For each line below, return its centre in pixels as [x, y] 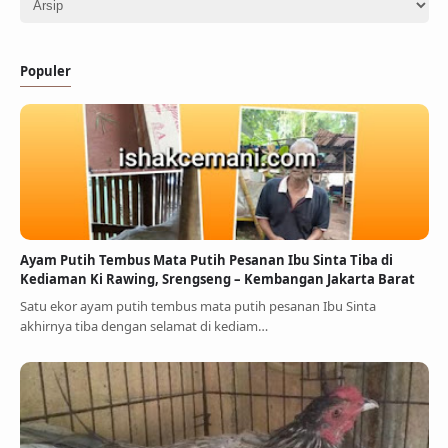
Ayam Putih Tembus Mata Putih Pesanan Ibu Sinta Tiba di [206, 260]
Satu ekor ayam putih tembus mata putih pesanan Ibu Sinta [197, 305]
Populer [45, 71]
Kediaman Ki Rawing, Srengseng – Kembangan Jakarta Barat [217, 279]
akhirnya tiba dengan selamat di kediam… [143, 325]
